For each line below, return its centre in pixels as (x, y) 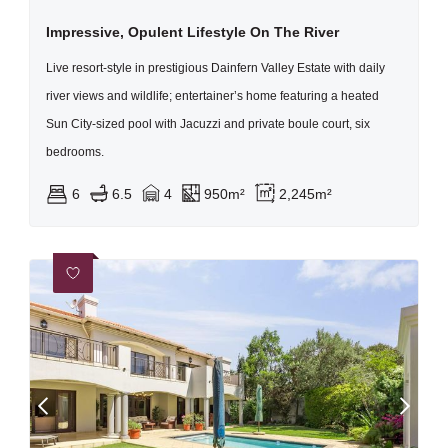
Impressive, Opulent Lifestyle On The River (192, 32)
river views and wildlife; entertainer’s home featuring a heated (212, 96)
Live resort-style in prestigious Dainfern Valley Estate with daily (215, 68)
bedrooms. (75, 152)
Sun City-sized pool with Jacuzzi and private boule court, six (208, 124)
